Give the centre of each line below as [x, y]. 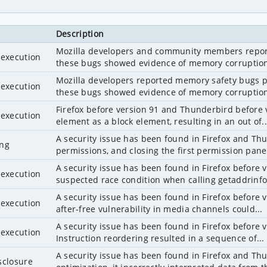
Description [80, 33]
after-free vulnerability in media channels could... [159, 209]
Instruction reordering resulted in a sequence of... [160, 238]
